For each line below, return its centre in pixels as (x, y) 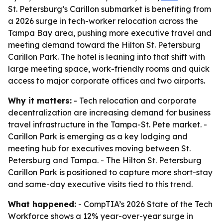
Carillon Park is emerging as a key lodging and (98, 136)
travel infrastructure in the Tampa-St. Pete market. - (108, 124)
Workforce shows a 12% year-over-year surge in (101, 216)
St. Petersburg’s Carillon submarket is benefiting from (110, 9)
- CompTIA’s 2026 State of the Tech (144, 204)
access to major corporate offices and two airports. (107, 81)
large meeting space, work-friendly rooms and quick (109, 69)
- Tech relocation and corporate (134, 101)
